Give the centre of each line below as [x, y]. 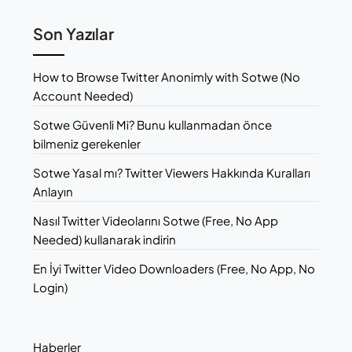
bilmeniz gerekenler [87, 143]
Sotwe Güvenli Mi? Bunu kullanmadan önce [153, 124]
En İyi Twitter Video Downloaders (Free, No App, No [174, 268]
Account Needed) [83, 95]
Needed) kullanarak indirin [105, 239]
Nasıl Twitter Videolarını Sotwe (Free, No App [156, 220]
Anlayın [53, 191]
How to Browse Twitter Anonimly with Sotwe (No [167, 76]
